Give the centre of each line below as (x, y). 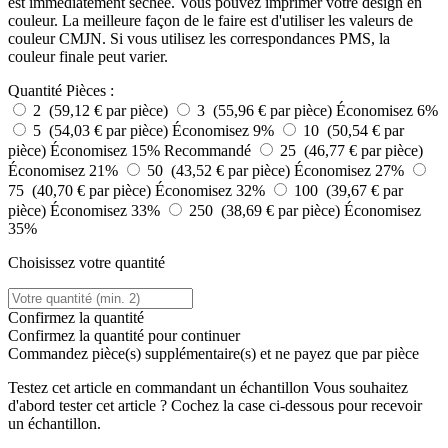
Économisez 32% (212, 191)
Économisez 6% (387, 111)
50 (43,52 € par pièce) (220, 171)
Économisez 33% (107, 211)
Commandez (50, 354)
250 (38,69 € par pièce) (266, 211)
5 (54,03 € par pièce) (102, 131)
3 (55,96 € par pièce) (266, 111)
